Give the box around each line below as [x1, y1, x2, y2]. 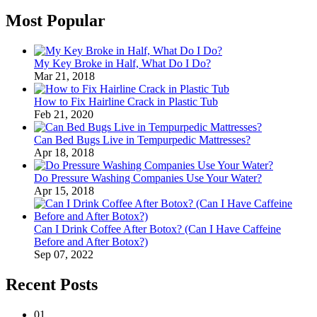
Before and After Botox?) [34, 236, 148, 248]
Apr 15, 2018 [34, 185, 94, 197]
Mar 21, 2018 [34, 70, 95, 83]
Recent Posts [6, 275, 98, 294]
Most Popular [6, 11, 105, 30]
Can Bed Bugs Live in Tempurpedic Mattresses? [34, 134, 250, 146]
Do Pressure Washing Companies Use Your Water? [34, 172, 262, 185]
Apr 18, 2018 [34, 146, 94, 159]
